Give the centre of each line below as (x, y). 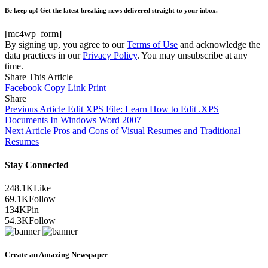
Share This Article (39, 77)
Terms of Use (152, 44)
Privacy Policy (110, 55)
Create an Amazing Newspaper (57, 255)
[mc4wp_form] (33, 33)
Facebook (23, 87)
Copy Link (65, 87)
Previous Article (35, 109)
